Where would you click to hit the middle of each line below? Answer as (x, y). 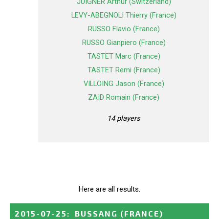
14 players (124, 118)
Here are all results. (109, 189)
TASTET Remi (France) (124, 70)
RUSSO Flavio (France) (124, 29)
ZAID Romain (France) (124, 98)
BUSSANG (96, 213)
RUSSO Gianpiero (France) (124, 43)
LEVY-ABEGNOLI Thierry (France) (124, 15)
